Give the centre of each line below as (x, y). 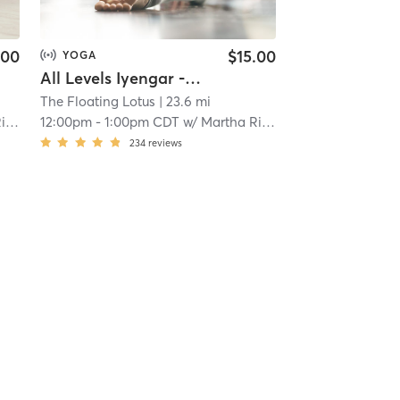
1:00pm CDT (142, 122)
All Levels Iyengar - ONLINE (192, 79)
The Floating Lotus (97, 102)
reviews (165, 143)
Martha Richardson (231, 122)
